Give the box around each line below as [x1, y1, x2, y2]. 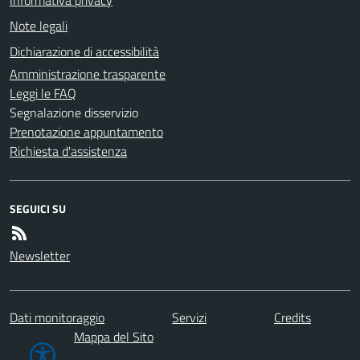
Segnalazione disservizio [10, 103, 138, 122]
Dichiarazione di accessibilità [10, 42, 159, 61]
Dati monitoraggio [10, 307, 104, 327]
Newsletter [10, 246, 70, 265]
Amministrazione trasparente [10, 64, 166, 84]
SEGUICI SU [10, 200, 66, 217]
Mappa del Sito [74, 326, 153, 346]
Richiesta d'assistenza [10, 141, 127, 161]
